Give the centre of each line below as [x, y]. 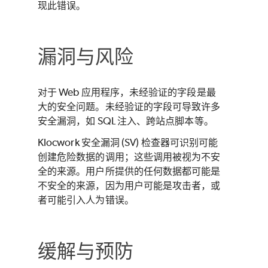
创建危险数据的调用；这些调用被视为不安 [129, 156]
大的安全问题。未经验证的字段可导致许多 [129, 106]
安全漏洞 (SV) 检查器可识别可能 [149, 142]
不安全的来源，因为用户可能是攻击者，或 [129, 185]
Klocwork [59, 142]
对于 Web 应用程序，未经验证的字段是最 [127, 92]
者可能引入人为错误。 [86, 200]
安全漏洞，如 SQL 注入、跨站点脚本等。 [126, 121]
